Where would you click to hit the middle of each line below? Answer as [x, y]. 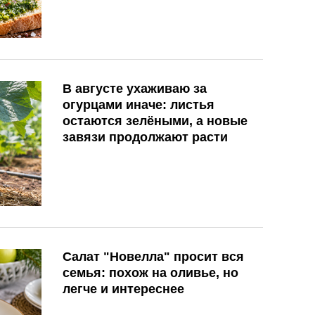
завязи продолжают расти [145, 137]
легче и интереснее [123, 289]
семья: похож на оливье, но [150, 272]
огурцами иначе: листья [139, 105]
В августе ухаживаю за [135, 89]
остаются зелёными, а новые [155, 121]
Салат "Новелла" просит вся [153, 256]
